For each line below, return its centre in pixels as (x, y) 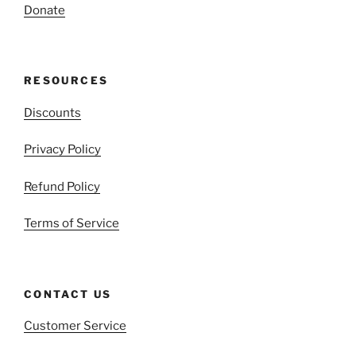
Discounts (52, 112)
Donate (44, 10)
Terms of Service (72, 224)
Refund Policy (62, 186)
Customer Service (75, 326)
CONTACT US (68, 294)
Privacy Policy (62, 150)
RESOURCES (66, 81)
